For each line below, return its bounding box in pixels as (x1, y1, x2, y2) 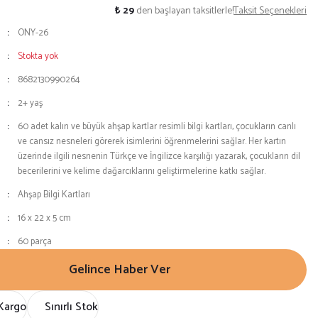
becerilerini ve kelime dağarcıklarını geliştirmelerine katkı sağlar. (17, 164, 265, 179)
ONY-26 (17, 26, 48, 40)
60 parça (17, 234, 52, 249)
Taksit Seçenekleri (234, 3, 307, 19)
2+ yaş (17, 96, 43, 111)
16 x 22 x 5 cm (17, 211, 71, 226)
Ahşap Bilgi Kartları (17, 187, 90, 202)
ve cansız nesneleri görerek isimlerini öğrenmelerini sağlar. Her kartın (17, 134, 286, 149)
